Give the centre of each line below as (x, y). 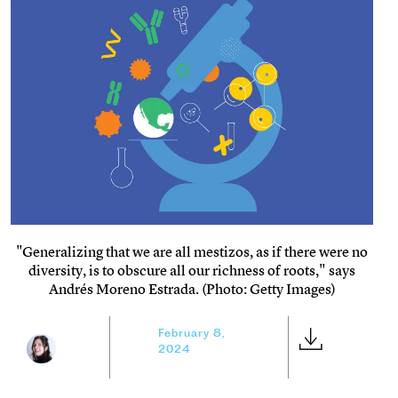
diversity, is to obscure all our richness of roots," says (192, 270)
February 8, (192, 332)
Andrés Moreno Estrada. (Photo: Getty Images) (192, 288)
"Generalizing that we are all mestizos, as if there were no (192, 251)
